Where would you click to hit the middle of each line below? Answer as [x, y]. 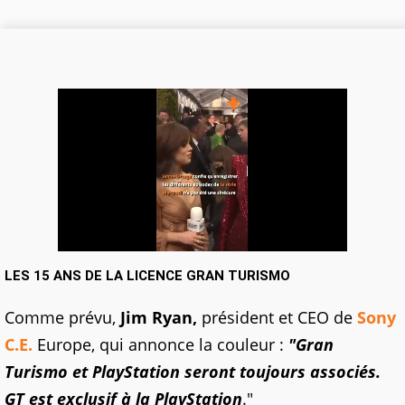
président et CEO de [277, 318]
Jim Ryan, [159, 318]
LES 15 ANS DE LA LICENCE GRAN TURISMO [147, 276]
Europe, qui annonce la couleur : [160, 345]
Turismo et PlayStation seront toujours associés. [193, 372]
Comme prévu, [62, 318]
